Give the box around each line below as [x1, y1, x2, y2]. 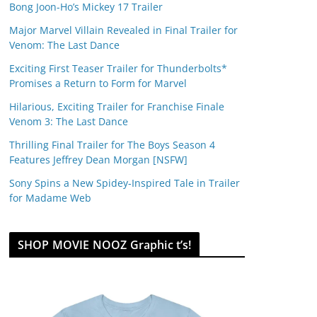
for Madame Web [9, 190, 91, 204]
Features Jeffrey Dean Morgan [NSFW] [9, 152, 188, 166]
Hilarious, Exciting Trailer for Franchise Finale [9, 99, 224, 113]
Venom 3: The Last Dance [9, 114, 128, 128]
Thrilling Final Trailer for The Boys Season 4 [9, 137, 215, 151]
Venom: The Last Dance [9, 38, 120, 52]
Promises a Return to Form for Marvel [9, 76, 187, 90]
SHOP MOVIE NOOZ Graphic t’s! [18, 236, 192, 253]
